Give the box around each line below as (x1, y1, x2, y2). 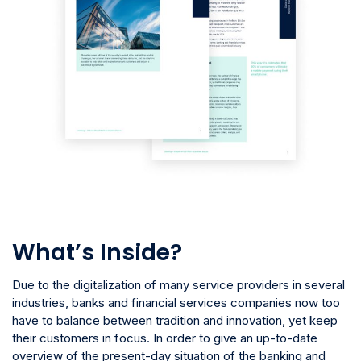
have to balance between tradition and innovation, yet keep (12, 313, 338, 329)
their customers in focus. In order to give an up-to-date (12, 330, 317, 346)
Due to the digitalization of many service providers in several (12, 277, 345, 293)
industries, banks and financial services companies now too (12, 295, 340, 311)
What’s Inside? (12, 237, 182, 269)
